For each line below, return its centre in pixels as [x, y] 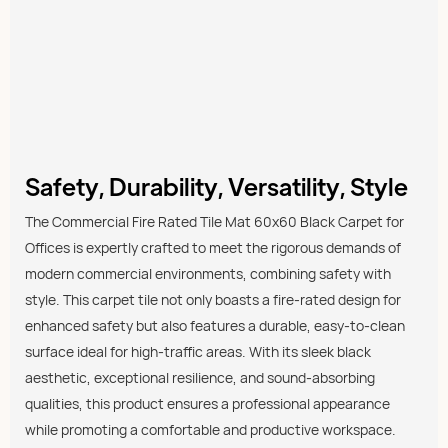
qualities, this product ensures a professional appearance [207, 404]
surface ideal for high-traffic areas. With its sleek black [198, 352]
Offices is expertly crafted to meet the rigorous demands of [213, 248]
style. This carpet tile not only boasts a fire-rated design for [213, 300]
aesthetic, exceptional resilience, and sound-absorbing [200, 378]
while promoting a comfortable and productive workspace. [210, 430]
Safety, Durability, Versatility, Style [216, 186]
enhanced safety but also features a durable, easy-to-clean [215, 326]
